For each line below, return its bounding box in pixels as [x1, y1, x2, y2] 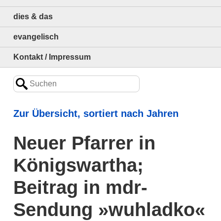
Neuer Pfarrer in [13, 132, 155, 153]
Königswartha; [13, 154, 144, 176]
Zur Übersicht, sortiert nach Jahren [13, 108, 179, 119]
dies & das [13, 12, 53, 21]
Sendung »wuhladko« [13, 199, 205, 220]
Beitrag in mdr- [13, 177, 147, 198]
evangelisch [13, 33, 59, 41]
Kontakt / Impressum [13, 53, 91, 61]
